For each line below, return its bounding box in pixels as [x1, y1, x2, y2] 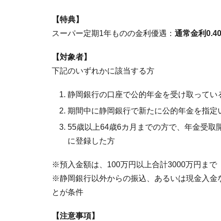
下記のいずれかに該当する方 [52, 67, 154, 75]
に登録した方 [68, 137, 115, 145]
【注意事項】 [52, 212, 99, 220]
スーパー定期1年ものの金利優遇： [52, 29, 175, 37]
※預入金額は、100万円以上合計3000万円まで [52, 160, 217, 169]
